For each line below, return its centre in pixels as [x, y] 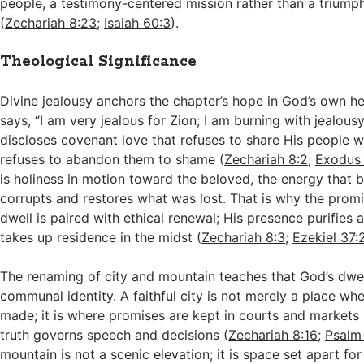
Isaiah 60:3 [138, 23]
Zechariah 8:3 [244, 237]
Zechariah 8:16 [273, 335]
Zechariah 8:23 [51, 23]
